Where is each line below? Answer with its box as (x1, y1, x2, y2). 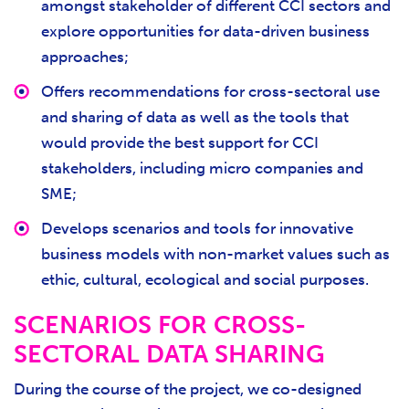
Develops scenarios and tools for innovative (41, 218, 353, 237)
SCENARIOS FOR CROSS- (14, 309, 306, 340)
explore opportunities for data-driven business (41, 21, 370, 40)
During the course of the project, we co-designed (14, 379, 362, 398)
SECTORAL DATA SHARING (14, 339, 325, 369)
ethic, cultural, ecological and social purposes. (41, 269, 369, 288)
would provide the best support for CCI (41, 132, 319, 152)
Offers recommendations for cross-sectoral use (41, 81, 380, 100)
